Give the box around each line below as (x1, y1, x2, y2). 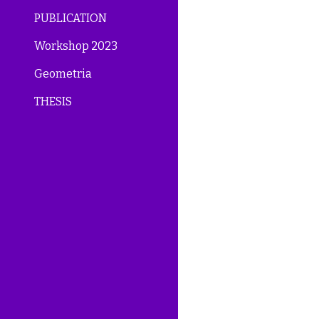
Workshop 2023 (34, 39, 117, 53)
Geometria (34, 67, 92, 81)
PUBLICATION (34, 11, 107, 26)
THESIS (34, 95, 72, 109)
